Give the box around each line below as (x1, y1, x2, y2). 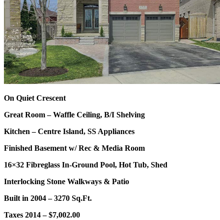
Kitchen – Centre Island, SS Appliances (4, 127, 135, 136)
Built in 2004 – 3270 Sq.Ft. (4, 194, 92, 203)
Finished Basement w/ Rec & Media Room (4, 144, 145, 153)
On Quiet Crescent (4, 94, 66, 103)
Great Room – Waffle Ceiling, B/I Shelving (4, 110, 145, 119)
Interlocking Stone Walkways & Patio (4, 177, 129, 186)
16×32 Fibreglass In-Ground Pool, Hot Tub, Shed (4, 161, 167, 169)
